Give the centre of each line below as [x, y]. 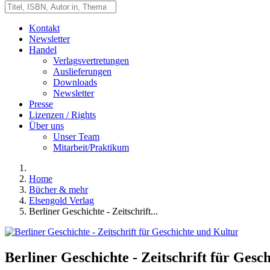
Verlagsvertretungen [91, 61]
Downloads [75, 82]
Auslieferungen [82, 71]
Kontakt [44, 28]
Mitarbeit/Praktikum [91, 147]
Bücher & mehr [58, 190]
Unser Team [76, 137]
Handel [43, 50]
